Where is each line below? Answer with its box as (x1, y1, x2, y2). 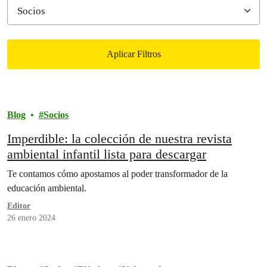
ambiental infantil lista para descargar (7, 147, 206, 162)
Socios (44, 110, 69, 120)
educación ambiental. (7, 183, 86, 193)
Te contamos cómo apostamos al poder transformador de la (7, 169, 228, 179)
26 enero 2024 (7, 213, 55, 222)
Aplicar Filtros (106, 49, 161, 59)
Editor (7, 201, 30, 210)
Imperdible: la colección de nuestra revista (7, 131, 232, 146)
